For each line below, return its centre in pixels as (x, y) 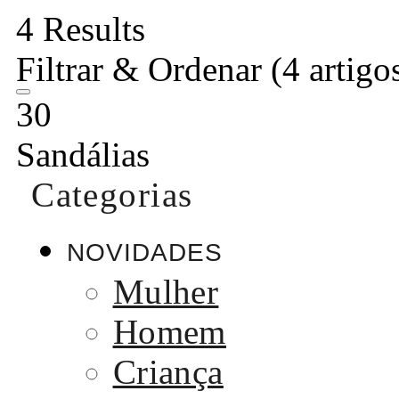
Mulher (166, 292)
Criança (168, 372)
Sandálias (83, 154)
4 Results (81, 28)
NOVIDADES (145, 252)
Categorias (112, 194)
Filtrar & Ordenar (143, 69)
